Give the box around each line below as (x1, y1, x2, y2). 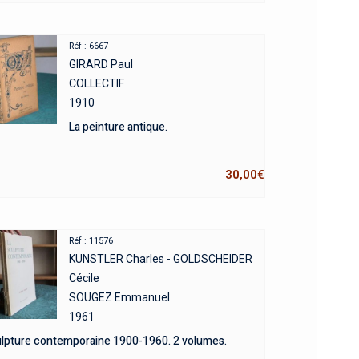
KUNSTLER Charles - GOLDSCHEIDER (68, 252, 252, 266)
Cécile (68, 272, 99, 285)
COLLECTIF (68, 77, 124, 91)
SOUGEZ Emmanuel (68, 291, 170, 305)
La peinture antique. (68, 119, 167, 136)
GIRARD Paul (68, 58, 133, 71)
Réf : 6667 (68, 41, 108, 52)
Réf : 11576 (68, 236, 113, 247)
